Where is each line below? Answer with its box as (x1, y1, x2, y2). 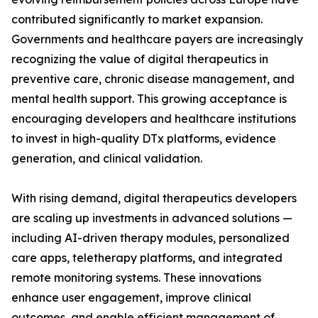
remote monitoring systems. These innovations (11, 270, 261, 285)
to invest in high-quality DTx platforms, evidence (11, 131, 276, 146)
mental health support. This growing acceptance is (11, 92, 287, 106)
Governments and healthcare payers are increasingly (11, 32, 303, 47)
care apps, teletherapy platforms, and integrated (11, 251, 283, 265)
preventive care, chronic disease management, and (11, 72, 295, 87)
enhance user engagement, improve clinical (11, 290, 251, 305)
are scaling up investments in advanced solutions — (11, 211, 292, 226)
